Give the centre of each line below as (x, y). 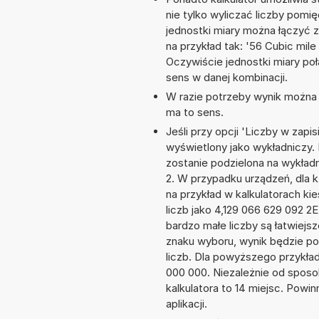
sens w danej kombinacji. (227, 78)
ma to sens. (195, 113)
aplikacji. (187, 304)
